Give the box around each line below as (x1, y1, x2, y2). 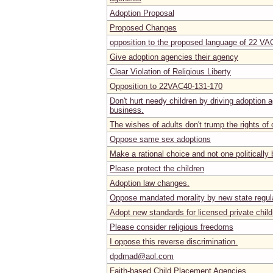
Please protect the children (110, 163, 204, 173)
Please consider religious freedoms (110, 222, 233, 232)
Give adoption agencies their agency (110, 52, 238, 62)
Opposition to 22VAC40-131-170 (110, 81, 222, 91)
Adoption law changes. (110, 178, 190, 188)
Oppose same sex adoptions (110, 134, 211, 144)
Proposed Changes (110, 23, 177, 32)
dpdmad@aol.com (110, 251, 174, 261)
